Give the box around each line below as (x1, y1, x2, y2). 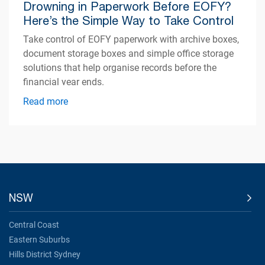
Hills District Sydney (9, 249, 80, 259)
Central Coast (9, 219, 59, 230)
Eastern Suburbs (9, 234, 70, 244)
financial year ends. (23, 76, 105, 88)
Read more (23, 95, 69, 107)
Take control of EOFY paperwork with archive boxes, (23, 33, 240, 45)
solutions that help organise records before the (23, 62, 217, 73)
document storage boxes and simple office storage (23, 47, 234, 59)
